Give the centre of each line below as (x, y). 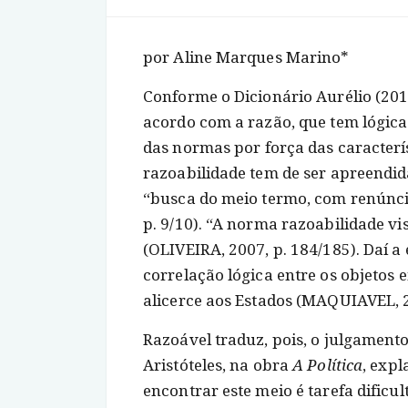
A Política (328, 365)
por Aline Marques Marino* (246, 57)
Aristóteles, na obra (218, 365)
